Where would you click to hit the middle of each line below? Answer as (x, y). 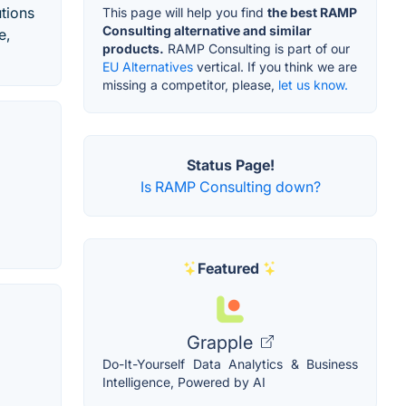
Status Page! (230, 164)
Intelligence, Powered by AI (184, 382)
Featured (228, 268)
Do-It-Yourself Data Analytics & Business (230, 363)
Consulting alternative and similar (207, 30)
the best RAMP (312, 12)
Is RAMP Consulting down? (230, 186)
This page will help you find (185, 12)
